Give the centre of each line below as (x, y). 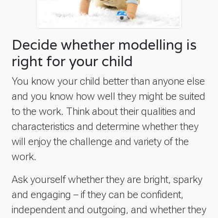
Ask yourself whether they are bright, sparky (107, 179)
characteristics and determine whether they (105, 126)
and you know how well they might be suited (109, 96)
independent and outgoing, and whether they (109, 209)
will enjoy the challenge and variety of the (100, 141)
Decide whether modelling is (104, 44)
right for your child (72, 61)
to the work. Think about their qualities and (104, 111)
